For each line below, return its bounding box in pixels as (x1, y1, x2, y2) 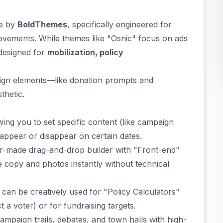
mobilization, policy (47, 47, 123, 57)
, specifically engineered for (67, 19, 172, 29)
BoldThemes (17, 19, 67, 29)
